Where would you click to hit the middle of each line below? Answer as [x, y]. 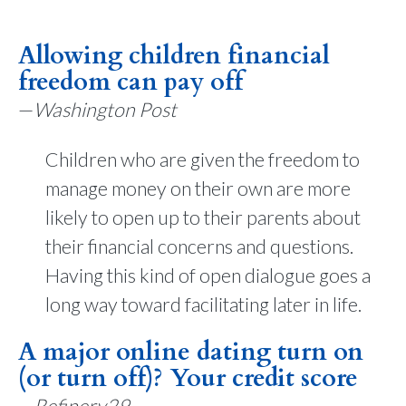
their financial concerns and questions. [199, 246]
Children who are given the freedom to [203, 159]
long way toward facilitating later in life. [203, 304]
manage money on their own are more [198, 188]
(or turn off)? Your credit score [188, 378]
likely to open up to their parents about [203, 217]
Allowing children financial [174, 56]
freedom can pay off [130, 82]
